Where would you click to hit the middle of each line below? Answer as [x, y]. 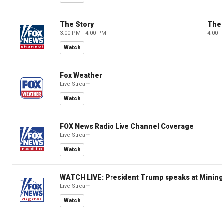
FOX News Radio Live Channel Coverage [127, 126]
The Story [77, 24]
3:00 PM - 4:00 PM [83, 33]
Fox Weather [81, 75]
